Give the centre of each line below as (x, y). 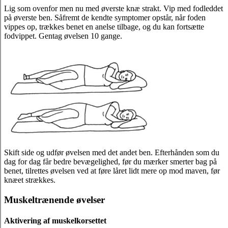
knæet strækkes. (30, 180)
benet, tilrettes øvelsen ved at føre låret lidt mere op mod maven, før (112, 170)
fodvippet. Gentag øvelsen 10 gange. (63, 36)
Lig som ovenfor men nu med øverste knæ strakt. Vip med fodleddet (113, 8)
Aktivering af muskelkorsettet (55, 220)
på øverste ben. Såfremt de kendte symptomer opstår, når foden (105, 17)
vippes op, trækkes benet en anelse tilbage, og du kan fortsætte (104, 26)
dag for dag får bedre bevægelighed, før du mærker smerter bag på (110, 161)
